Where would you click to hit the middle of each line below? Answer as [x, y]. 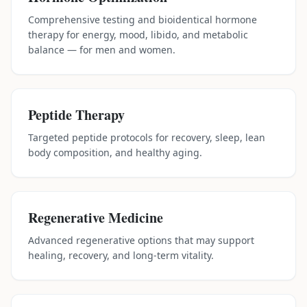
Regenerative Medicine [96, 218]
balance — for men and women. [102, 50]
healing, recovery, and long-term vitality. [121, 255]
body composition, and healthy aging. [115, 152]
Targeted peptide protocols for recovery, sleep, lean [147, 137]
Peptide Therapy [76, 115]
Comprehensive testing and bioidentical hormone [143, 20]
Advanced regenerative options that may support [141, 240]
